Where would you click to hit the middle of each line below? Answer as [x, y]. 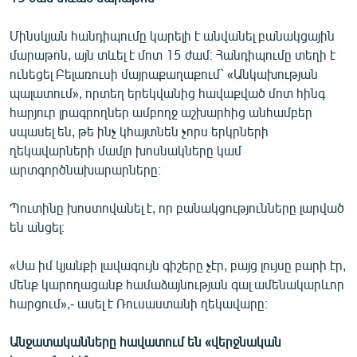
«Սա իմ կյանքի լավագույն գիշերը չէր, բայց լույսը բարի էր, [178, 265]
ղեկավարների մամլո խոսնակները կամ [126, 150]
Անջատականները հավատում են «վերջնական [145, 341]
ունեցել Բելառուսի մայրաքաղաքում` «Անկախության [164, 73]
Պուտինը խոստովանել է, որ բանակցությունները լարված [177, 207]
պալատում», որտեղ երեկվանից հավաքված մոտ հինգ [167, 92]
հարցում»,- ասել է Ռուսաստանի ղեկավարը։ [139, 303]
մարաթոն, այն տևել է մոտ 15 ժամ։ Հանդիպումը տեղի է [173, 54]
